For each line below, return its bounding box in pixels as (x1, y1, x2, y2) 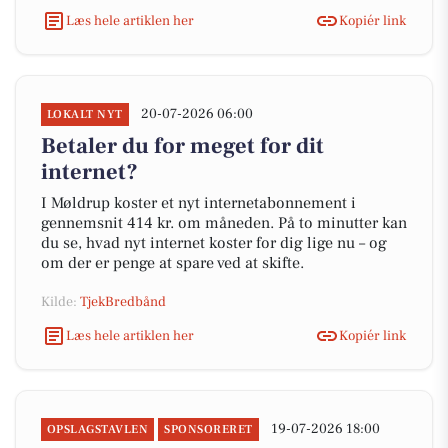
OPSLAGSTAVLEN (47, 422, 149, 437)
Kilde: (41, 293, 80, 311)
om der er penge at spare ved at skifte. (41, 253, 304, 273)
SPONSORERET (164, 422, 253, 437)
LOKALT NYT (47, 107, 123, 122)
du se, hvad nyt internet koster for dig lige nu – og (41, 233, 387, 253)
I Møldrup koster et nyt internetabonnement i (41, 193, 356, 213)
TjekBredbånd (80, 293, 166, 311)
